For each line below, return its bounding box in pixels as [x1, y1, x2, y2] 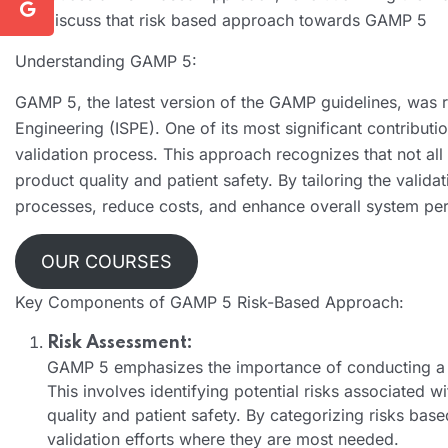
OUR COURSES [40, 250, 172, 272]
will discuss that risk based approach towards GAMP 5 [15, 9, 427, 30]
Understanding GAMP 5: [15, 50, 197, 71]
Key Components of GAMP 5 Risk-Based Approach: [15, 291, 404, 312]
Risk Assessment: [47, 333, 193, 352]
